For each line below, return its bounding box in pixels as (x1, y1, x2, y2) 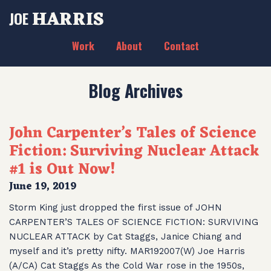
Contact (164, 38, 199, 53)
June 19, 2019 (9, 177, 76, 196)
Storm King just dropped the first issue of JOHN (9, 202, 222, 213)
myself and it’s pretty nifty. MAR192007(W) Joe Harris (9, 246, 245, 256)
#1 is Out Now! (9, 155, 116, 183)
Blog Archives (88, 77, 183, 103)
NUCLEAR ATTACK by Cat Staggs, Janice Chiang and (9, 231, 241, 242)
